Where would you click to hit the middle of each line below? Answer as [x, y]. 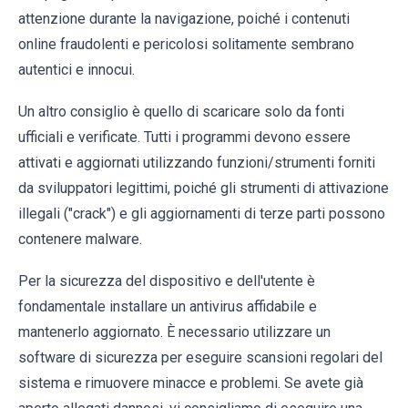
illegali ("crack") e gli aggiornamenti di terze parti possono [202, 213]
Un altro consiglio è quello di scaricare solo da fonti [181, 111]
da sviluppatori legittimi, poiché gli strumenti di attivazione [204, 188]
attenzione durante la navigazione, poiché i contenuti [184, 18]
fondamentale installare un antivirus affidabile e [168, 306]
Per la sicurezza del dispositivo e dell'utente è [167, 280]
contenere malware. [80, 239]
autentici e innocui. [76, 69]
